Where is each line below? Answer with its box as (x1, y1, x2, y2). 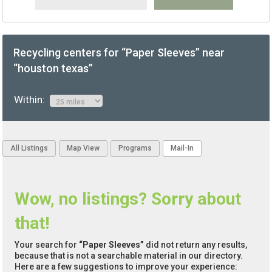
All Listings (10, 144, 49, 153)
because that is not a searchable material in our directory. (15, 251, 243, 261)
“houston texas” (13, 62, 93, 75)
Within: (13, 93, 50, 106)
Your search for (15, 240, 80, 250)
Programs (118, 144, 152, 153)
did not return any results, (144, 240, 248, 250)
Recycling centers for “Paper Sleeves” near (13, 46, 225, 59)
